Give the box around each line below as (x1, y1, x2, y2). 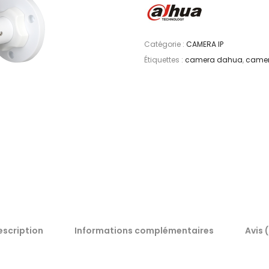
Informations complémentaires (74, 224, 214, 237)
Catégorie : (144, 38, 186, 49)
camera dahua (185, 54, 243, 65)
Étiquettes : (144, 54, 185, 65)
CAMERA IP (186, 38, 223, 49)
